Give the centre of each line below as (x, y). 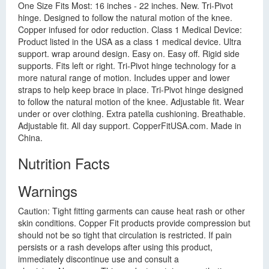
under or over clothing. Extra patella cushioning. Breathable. (132, 113)
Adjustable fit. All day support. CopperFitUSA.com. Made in (130, 125)
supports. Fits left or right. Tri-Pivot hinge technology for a (127, 65)
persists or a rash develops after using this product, (115, 247)
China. (30, 138)
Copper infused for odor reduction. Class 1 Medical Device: (130, 29)
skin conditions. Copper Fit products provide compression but (134, 223)
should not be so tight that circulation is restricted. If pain (125, 235)
